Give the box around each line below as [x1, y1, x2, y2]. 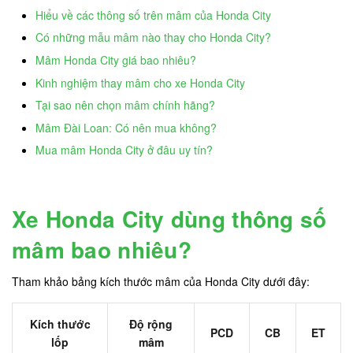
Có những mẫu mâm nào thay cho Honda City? [35, 29, 271, 46]
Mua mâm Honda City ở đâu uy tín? [35, 142, 213, 158]
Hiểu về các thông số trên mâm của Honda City [35, 6, 271, 23]
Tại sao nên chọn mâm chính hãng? [35, 97, 215, 113]
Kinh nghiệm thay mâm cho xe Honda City [35, 74, 245, 91]
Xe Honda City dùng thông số [12, 203, 327, 236]
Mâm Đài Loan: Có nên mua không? [35, 119, 217, 136]
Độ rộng [129, 316, 173, 333]
